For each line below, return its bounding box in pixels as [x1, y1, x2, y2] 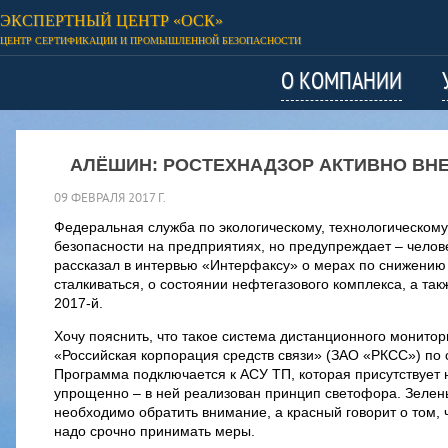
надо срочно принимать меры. [54, 423, 255, 439]
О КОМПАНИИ [281, 68, 402, 98]
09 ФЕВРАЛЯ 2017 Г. [54, 191, 166, 207]
